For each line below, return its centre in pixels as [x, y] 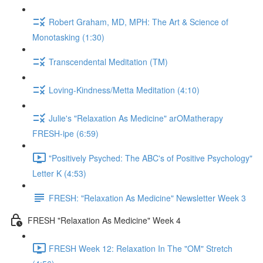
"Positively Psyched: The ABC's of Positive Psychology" [151, 158]
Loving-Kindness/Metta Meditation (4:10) [124, 90]
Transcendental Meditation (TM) [108, 61]
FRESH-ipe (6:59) [65, 133]
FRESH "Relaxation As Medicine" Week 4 [104, 220]
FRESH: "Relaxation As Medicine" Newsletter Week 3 [147, 198]
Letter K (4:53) [59, 173]
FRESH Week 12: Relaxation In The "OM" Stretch [141, 248]
